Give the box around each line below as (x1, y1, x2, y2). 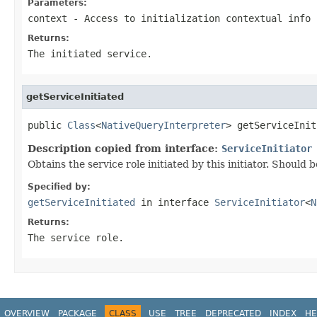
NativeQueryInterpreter (101, 119, 226, 131)
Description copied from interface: (28, 142, 221, 154)
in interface (135, 196, 214, 208)
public (28, 119, 67, 131)
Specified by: (28, 181, 91, 192)
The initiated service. (28, 47, 152, 59)
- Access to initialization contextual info (67, 12, 311, 24)
